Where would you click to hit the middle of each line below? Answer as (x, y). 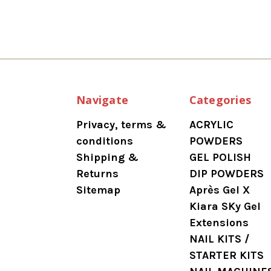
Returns (97, 174)
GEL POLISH (220, 158)
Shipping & (107, 158)
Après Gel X (219, 190)
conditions (105, 141)
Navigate (102, 100)
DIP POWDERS (226, 174)
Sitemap (98, 190)
